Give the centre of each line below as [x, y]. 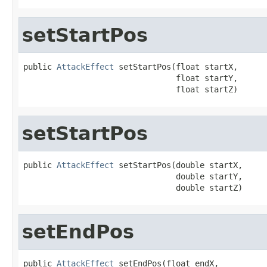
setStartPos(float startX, [176, 66]
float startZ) [131, 89]
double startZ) [133, 187]
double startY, [133, 176]
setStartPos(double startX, [178, 165]
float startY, [131, 78]
